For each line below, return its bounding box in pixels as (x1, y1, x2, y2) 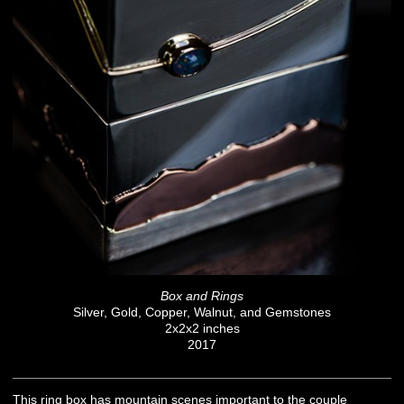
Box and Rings (161, 289, 243, 303)
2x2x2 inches (164, 321, 240, 335)
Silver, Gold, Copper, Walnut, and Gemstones (73, 305, 331, 319)
